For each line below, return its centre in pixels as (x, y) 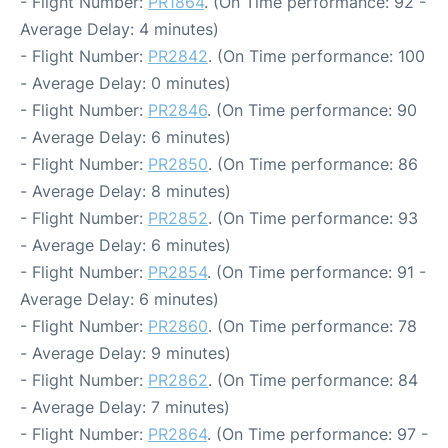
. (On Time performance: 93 (313, 218)
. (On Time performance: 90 (312, 110)
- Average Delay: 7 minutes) (125, 407)
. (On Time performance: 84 (313, 380)
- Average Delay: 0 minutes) (125, 83)
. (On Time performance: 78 (312, 326)
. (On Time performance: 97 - (317, 434)
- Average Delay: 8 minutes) (125, 191)
